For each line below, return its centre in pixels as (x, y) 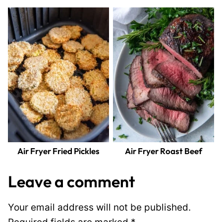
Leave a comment (71, 181)
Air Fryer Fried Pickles (58, 151)
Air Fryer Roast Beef (164, 151)
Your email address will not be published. (99, 207)
